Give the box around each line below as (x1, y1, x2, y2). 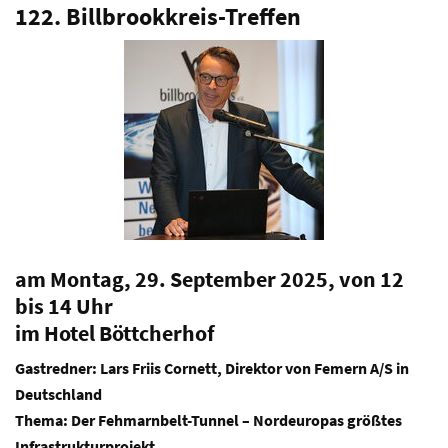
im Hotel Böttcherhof (15, 319, 215, 347)
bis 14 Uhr (15, 292, 113, 320)
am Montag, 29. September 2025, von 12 (15, 265, 404, 293)
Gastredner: (15, 358, 100, 378)
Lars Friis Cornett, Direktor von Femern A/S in (100, 358, 409, 378)
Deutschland (15, 384, 102, 404)
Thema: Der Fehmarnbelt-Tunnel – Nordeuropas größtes (15, 410, 402, 430)
